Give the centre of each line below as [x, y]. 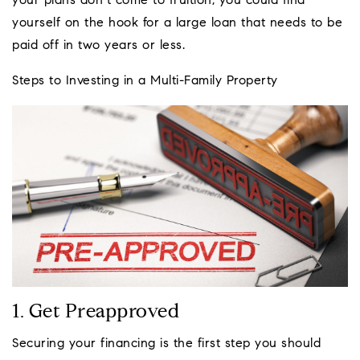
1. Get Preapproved [96, 313]
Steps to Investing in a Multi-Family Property [145, 81]
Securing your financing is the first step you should [166, 344]
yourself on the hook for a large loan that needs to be [177, 23]
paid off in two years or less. [98, 45]
